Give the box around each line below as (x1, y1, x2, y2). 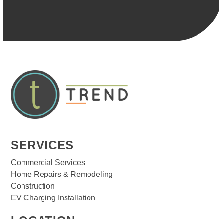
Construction (11, 182, 55, 191)
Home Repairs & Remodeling (11, 170, 113, 179)
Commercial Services (11, 158, 86, 167)
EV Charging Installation (11, 194, 96, 202)
